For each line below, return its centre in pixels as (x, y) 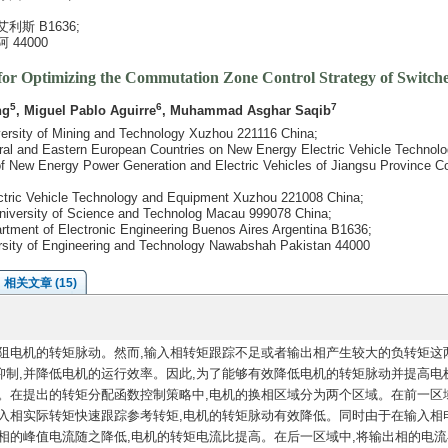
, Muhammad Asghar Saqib (246, 110)
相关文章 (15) (40, 283)
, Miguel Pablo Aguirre (85, 110)
